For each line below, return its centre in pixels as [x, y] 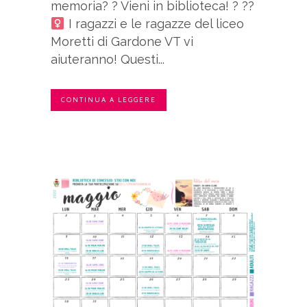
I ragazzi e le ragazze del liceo [154, 24]
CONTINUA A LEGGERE [109, 100]
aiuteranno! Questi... [108, 60]
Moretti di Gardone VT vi [122, 42]
